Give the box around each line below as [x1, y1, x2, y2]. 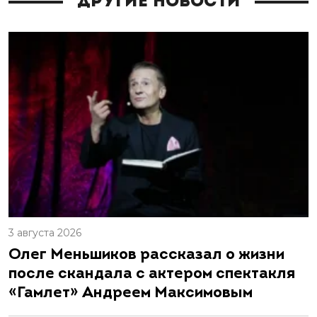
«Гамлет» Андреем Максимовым [8, 285, 253, 302]
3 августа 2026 [8, 226, 81, 240]
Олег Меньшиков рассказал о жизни [8, 247, 284, 264]
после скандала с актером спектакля [8, 266, 295, 283]
